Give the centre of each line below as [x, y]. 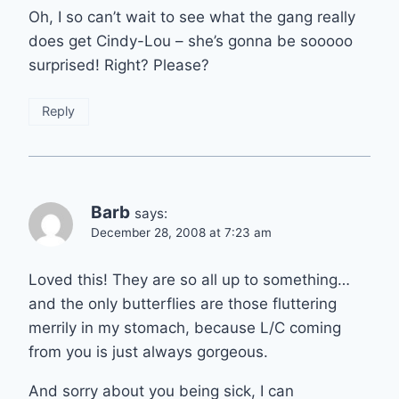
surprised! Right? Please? [119, 65]
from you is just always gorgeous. [148, 351]
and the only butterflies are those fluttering [183, 303]
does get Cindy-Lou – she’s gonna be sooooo [191, 41]
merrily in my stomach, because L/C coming [185, 327]
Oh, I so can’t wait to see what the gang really [192, 16]
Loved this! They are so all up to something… [189, 279]
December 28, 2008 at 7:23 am [181, 232]
